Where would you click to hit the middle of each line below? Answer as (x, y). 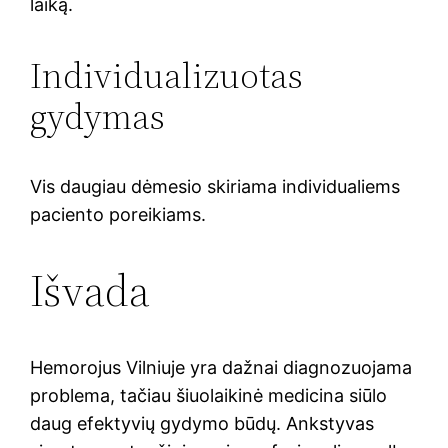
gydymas (98, 116)
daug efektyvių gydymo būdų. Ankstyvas (202, 423)
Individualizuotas (167, 75)
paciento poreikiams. (118, 214)
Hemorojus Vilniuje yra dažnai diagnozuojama (221, 367)
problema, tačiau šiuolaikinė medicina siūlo (209, 395)
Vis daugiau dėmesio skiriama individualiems (215, 186)
